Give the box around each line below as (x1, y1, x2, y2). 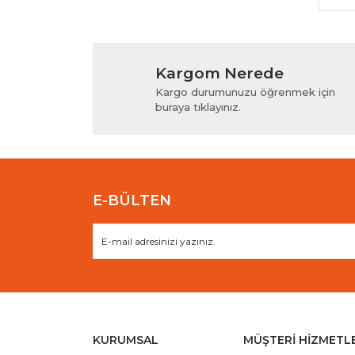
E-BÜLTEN (93, 192, 171, 210)
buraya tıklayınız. (155, 101, 241, 114)
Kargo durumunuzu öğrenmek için (155, 86, 335, 99)
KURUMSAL (93, 333, 158, 348)
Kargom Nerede (155, 64, 284, 83)
